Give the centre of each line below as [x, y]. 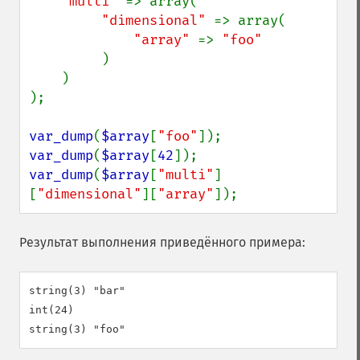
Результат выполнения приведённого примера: [162, 242]
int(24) [51, 310]
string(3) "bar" [77, 290]
